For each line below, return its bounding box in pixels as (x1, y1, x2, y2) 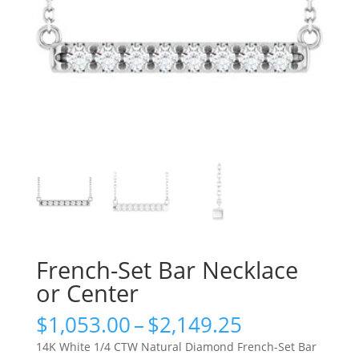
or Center (35, 276, 139, 309)
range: (240, 327, 303, 357)
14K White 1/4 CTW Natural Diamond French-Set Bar (35, 338, 317, 354)
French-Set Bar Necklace (35, 253, 298, 285)
